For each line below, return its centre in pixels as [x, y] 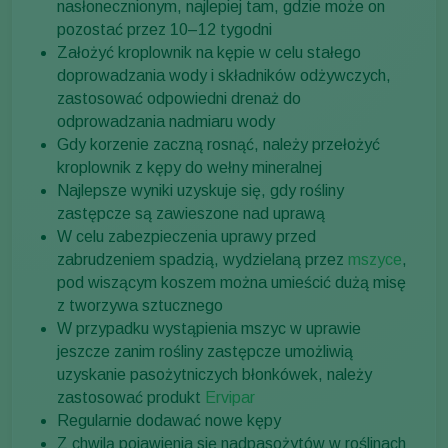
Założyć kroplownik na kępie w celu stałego [209, 53]
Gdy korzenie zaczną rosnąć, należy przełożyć [218, 145]
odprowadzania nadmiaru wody [166, 122]
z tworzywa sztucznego [140, 306]
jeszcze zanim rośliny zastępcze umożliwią [205, 352]
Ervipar [230, 398]
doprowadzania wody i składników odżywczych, [224, 76]
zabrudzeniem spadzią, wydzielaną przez [202, 260]
